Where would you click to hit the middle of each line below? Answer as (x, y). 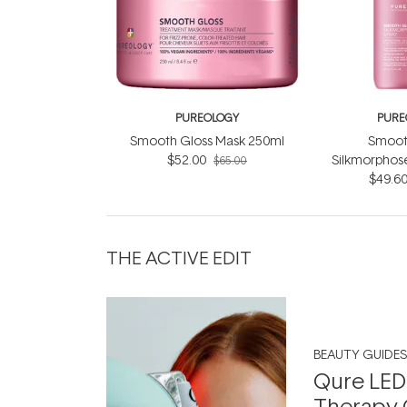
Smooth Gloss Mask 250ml (207, 140)
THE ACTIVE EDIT (179, 257)
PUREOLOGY (207, 118)
